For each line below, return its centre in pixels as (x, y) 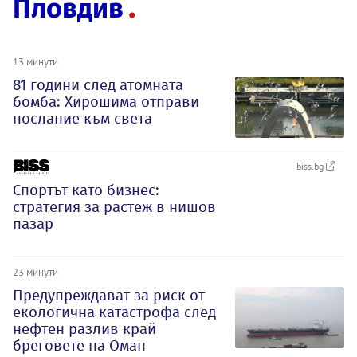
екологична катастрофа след (114, 312)
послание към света (82, 118)
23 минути (35, 271)
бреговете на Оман (79, 345)
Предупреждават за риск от (109, 295)
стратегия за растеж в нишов (114, 206)
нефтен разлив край (84, 328)
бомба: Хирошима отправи (106, 102)
